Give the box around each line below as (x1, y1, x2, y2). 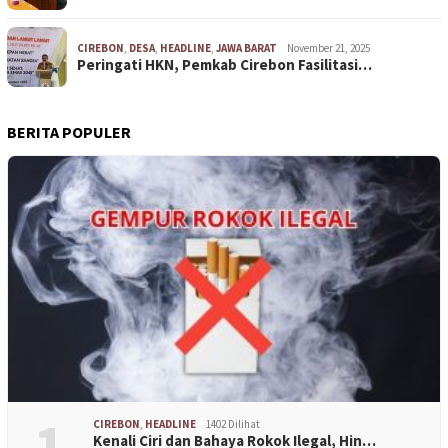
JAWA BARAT (216, 41, 277, 56)
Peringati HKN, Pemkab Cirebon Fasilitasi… (77, 55, 372, 75)
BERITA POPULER (7, 122, 131, 143)
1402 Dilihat (206, 416, 260, 431)
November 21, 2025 (287, 41, 370, 56)
